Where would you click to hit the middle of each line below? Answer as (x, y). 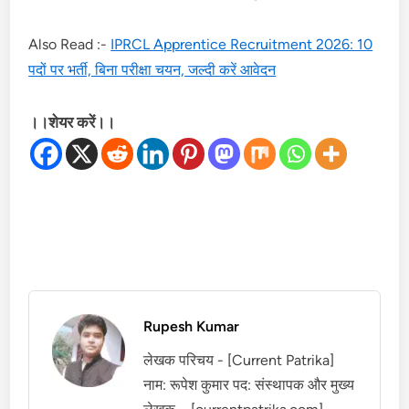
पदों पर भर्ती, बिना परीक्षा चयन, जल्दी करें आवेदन (152, 70)
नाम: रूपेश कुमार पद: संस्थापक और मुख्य (249, 385)
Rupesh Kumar (192, 326)
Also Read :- (70, 44)
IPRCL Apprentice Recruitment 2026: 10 (242, 44)
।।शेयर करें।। (72, 122)
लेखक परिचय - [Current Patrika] (239, 360)
